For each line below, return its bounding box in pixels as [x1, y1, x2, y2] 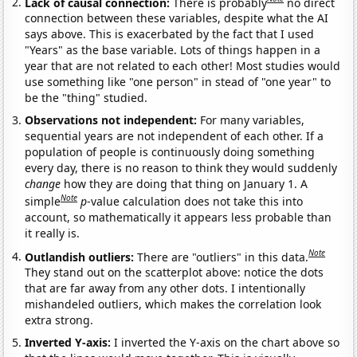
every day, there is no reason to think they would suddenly [25, 160, 338, 176]
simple [25, 193, 61, 209]
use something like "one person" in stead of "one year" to [25, 74, 331, 90]
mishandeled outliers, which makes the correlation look [25, 296, 322, 312]
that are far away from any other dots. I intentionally [25, 280, 306, 296]
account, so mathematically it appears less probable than [25, 209, 332, 225]
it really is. [25, 225, 80, 241]
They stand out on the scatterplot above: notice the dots [25, 265, 324, 280]
